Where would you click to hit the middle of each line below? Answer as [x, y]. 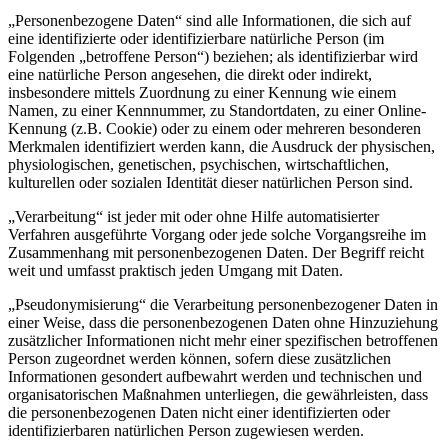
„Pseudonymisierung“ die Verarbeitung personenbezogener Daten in [223, 305]
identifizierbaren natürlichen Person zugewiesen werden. [186, 431]
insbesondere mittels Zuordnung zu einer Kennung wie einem [202, 93]
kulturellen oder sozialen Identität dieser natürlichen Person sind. [210, 183]
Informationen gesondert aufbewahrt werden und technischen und [215, 377]
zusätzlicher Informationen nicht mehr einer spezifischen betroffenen [223, 341]
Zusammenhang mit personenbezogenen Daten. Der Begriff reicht [216, 253]
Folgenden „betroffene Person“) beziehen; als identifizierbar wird [213, 57]
